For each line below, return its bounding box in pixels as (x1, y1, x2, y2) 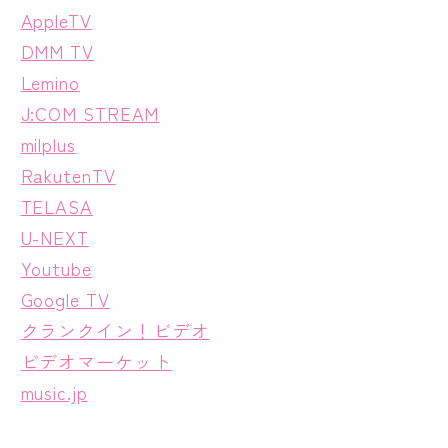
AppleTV (20, 7, 92, 34)
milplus (20, 131, 76, 158)
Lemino (20, 69, 80, 96)
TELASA (20, 193, 93, 220)
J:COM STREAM (20, 100, 160, 127)
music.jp (20, 379, 88, 406)
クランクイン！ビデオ (20, 317, 210, 344)
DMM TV (20, 38, 94, 65)
